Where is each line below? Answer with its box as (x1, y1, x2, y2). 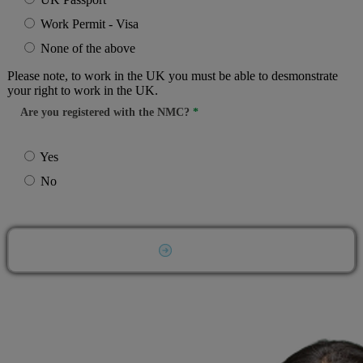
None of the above (41, 41, 135, 55)
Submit (173, 244, 207, 257)
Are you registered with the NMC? (20, 105, 193, 118)
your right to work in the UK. (7, 83, 158, 97)
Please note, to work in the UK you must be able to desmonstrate (7, 68, 338, 83)
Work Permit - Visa (41, 16, 139, 31)
